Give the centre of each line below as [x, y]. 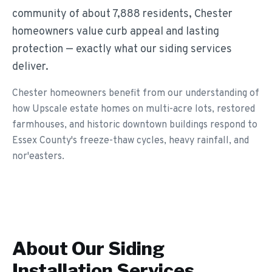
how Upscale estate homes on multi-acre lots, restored [134, 109]
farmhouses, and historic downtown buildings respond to [135, 125]
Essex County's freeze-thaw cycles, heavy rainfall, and [131, 141]
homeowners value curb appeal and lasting [116, 32]
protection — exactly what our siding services [122, 49]
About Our [60, 248]
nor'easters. [38, 157]
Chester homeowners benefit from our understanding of [136, 93]
